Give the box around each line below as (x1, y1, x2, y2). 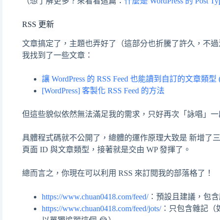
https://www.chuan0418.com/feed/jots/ (42, 204, 161, 213)
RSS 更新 (22, 20, 54, 28)
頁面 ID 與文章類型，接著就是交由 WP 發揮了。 (22, 145, 191, 154)
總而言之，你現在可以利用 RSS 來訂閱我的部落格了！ (22, 168, 213, 177)
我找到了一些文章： (22, 51, 93, 59)
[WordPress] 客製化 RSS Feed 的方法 (42, 86, 165, 95)
